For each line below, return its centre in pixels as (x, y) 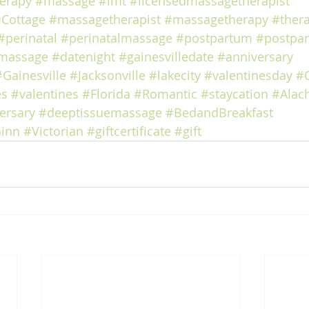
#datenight (83, 57)
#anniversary (255, 57)
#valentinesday (248, 75)
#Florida (106, 94)
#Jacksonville (108, 75)
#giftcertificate (129, 131)
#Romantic (166, 94)
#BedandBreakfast (219, 112)
